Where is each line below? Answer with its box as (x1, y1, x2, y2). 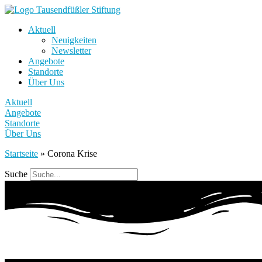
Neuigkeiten (51, 35, 96, 45)
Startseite (5, 149, 38, 158)
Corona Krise (47, 149, 97, 158)
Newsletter (51, 46, 91, 56)
